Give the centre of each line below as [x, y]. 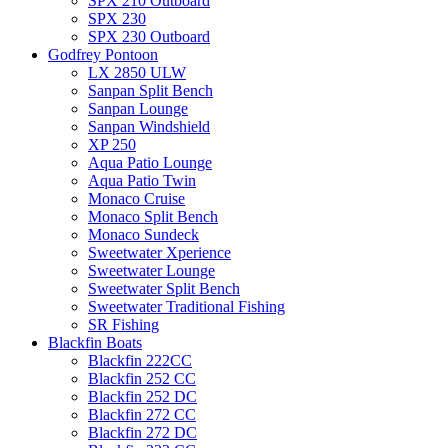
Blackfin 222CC [140, 360]
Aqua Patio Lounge [150, 162]
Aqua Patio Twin [142, 180]
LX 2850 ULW [137, 72]
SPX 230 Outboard [149, 36]
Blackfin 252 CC [142, 378]
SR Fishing [123, 324]
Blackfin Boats [95, 342]
